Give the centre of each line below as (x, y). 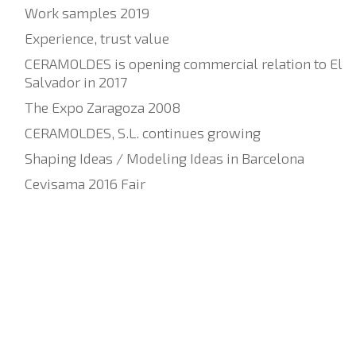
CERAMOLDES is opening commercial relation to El (184, 64)
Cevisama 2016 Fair (85, 184)
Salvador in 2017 (76, 82)
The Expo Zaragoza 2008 (103, 108)
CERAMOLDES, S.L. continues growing (143, 133)
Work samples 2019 (87, 13)
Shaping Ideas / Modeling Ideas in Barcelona (165, 159)
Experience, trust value (97, 39)
